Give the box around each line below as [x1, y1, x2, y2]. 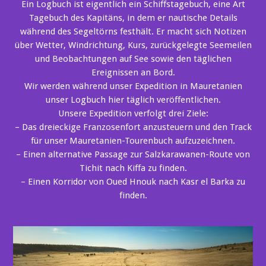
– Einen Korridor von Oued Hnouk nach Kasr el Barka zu [21, 176, 245, 187]
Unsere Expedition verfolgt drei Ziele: [58, 107, 208, 119]
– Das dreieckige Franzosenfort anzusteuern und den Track [14, 121, 252, 132]
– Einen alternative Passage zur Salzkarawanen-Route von [16, 148, 250, 160]
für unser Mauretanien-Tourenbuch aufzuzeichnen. [31, 135, 235, 146]
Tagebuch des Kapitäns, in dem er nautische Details [28, 12, 237, 23]
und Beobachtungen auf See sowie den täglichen [34, 53, 232, 64]
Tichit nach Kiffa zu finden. [79, 162, 187, 173]
